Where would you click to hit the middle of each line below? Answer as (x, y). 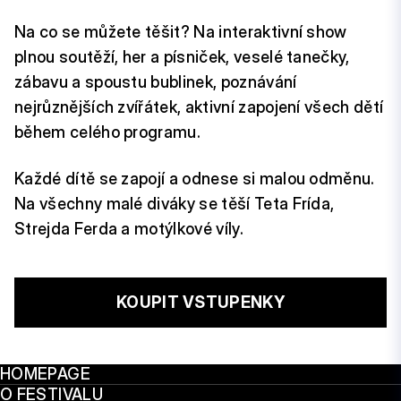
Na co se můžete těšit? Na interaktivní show (181, 32)
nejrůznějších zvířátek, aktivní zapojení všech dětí (199, 107)
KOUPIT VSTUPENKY (200, 302)
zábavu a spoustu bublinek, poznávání (156, 82)
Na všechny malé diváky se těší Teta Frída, (175, 204)
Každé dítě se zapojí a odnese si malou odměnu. (195, 179)
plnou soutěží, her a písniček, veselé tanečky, (182, 57)
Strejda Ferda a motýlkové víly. (129, 229)
